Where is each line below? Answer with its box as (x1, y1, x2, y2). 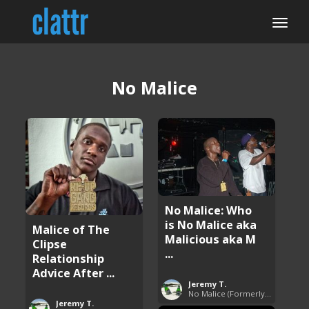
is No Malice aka (165, 216, 257, 232)
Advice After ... (32, 265, 115, 281)
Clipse (32, 236, 68, 252)
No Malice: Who (165, 201, 252, 218)
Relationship (32, 250, 105, 267)
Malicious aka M (165, 230, 257, 247)
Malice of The (32, 221, 110, 238)
